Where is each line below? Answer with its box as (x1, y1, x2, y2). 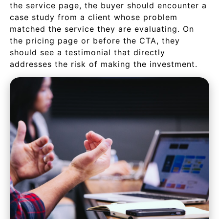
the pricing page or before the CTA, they (10, 36, 180, 45)
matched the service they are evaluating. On (10, 24, 194, 34)
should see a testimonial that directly (10, 47, 165, 57)
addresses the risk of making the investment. (10, 59, 197, 69)
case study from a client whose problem (10, 12, 177, 22)
